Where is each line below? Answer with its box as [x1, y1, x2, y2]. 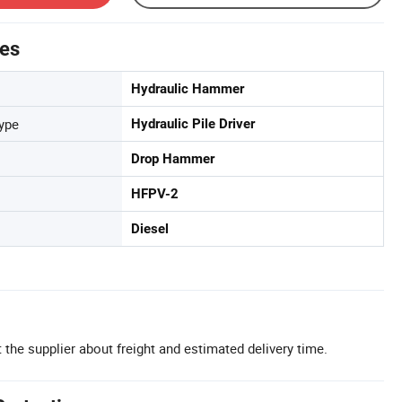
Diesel [131, 220, 169, 237]
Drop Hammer [131, 150, 214, 167]
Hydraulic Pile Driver [131, 115, 255, 132]
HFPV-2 [131, 185, 179, 202]
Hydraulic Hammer [131, 80, 244, 97]
